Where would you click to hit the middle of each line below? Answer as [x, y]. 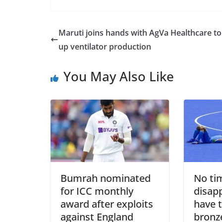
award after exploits [107, 204]
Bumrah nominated [106, 178]
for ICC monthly [97, 191]
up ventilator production [105, 47]
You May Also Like [119, 77]
